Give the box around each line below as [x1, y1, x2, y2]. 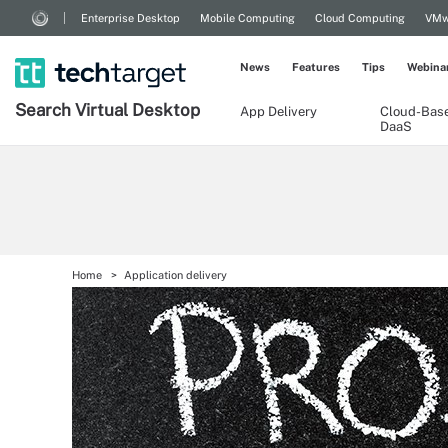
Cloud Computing [315, 12, 405, 24]
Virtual [75, 100, 132, 120]
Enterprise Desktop [81, 12, 180, 24]
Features [292, 61, 340, 73]
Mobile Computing [200, 12, 295, 24]
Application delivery [124, 269, 227, 281]
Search [15, 100, 75, 120]
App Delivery [240, 104, 317, 119]
